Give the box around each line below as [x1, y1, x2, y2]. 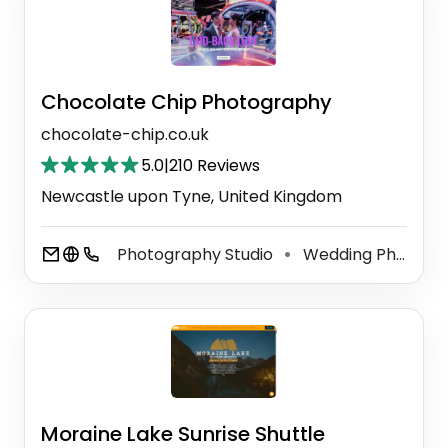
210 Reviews [169, 153, 260, 177]
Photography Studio [117, 242, 277, 266]
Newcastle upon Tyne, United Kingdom [41, 184, 342, 208]
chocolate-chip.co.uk [41, 122, 209, 146]
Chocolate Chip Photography [41, 87, 332, 116]
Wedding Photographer [299, 242, 396, 266]
